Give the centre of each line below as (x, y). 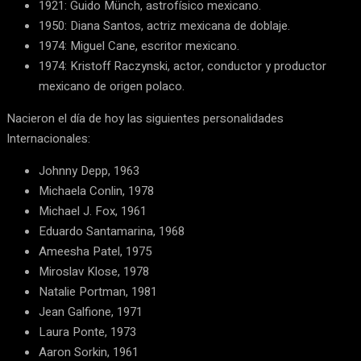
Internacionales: (48, 139)
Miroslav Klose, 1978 (94, 272)
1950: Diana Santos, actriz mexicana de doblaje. (164, 26)
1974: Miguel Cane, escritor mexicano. (139, 46)
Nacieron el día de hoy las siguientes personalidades (145, 119)
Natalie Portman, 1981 (98, 292)
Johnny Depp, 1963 (89, 171)
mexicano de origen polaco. (112, 87)
